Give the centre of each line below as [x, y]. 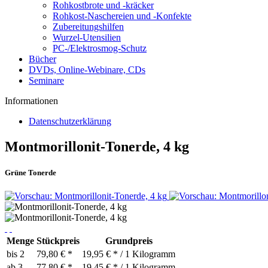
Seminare [46, 80]
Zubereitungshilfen [88, 27]
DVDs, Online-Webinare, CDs [87, 70]
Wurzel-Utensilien [87, 37]
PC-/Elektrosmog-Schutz [100, 48]
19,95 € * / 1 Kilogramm [129, 254]
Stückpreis [58, 241]
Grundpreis [129, 241]
